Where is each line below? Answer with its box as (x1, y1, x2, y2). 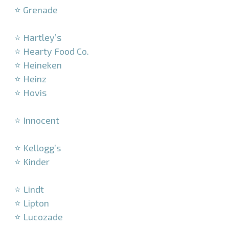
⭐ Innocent (14, 114, 59, 126)
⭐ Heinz (14, 73, 47, 85)
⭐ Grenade (14, 4, 58, 16)
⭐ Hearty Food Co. (14, 45, 89, 57)
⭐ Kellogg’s (14, 142, 61, 154)
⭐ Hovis (14, 87, 47, 99)
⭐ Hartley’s (14, 32, 61, 43)
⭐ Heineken (14, 59, 62, 71)
